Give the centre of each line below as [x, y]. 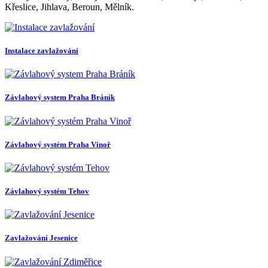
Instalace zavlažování [42, 50]
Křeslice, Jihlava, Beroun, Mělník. [69, 7]
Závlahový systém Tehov [47, 191]
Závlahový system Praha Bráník [60, 98]
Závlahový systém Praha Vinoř [58, 144]
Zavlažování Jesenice [41, 238]
